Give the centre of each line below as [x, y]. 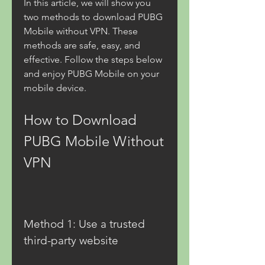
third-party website [71, 240]
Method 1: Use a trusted [84, 224]
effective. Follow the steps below [93, 59]
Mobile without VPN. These [81, 31]
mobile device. [55, 88]
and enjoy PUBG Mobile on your [91, 74]
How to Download [80, 120]
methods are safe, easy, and [82, 45]
